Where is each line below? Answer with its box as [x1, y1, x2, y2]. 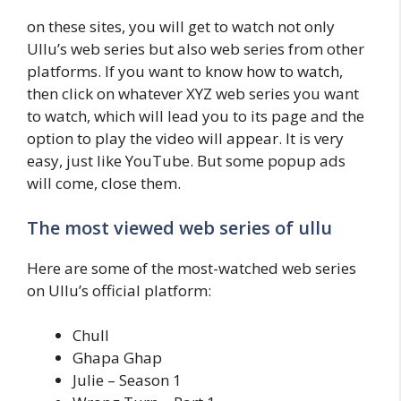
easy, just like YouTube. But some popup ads [27, 150, 346, 171]
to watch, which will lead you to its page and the [27, 106, 364, 126]
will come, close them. [27, 173, 181, 193]
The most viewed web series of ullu [27, 215, 332, 240]
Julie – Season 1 [73, 370, 182, 390]
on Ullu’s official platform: [27, 279, 211, 301]
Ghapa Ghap [73, 347, 162, 368]
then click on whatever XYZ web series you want [27, 83, 359, 104]
